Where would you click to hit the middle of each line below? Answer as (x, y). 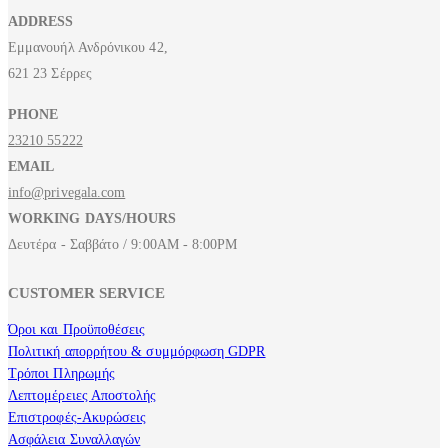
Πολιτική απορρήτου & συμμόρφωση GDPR (137, 352)
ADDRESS (41, 22)
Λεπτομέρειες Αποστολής (82, 396)
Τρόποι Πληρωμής (62, 374)
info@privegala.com (67, 193)
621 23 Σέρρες (50, 74)
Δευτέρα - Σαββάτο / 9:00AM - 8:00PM (123, 245)
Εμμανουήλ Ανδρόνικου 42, (88, 48)
